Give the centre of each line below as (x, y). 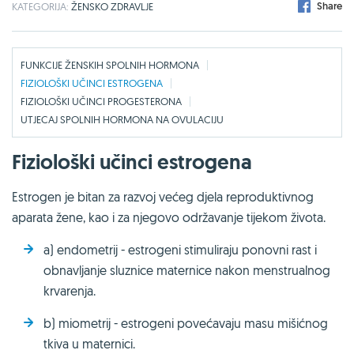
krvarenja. (70, 290)
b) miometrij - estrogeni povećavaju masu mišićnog (186, 323)
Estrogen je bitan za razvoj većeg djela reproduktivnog (163, 196)
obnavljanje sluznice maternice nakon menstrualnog (187, 270)
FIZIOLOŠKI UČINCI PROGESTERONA (101, 101)
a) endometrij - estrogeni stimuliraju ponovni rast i (180, 249)
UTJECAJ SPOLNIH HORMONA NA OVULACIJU (122, 119)
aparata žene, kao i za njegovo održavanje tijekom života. (169, 217)
